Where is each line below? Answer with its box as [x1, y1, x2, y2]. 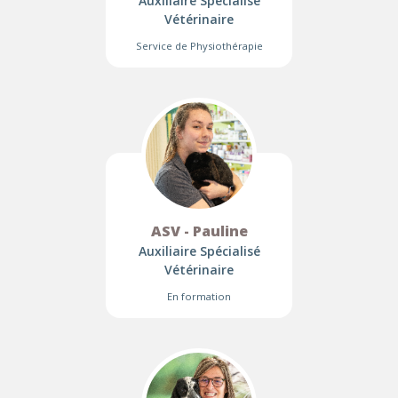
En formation [167, 290, 231, 303]
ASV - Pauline [150, 221, 248, 241]
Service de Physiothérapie [135, 39, 263, 52]
